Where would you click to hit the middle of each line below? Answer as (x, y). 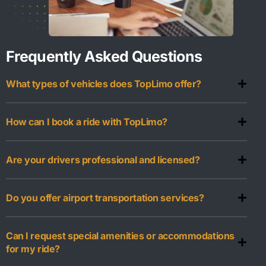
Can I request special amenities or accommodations (120, 236)
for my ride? (33, 249)
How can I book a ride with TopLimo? (87, 122)
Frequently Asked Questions (104, 57)
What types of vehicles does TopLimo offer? (104, 84)
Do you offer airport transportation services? (105, 198)
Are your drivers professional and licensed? (103, 160)
